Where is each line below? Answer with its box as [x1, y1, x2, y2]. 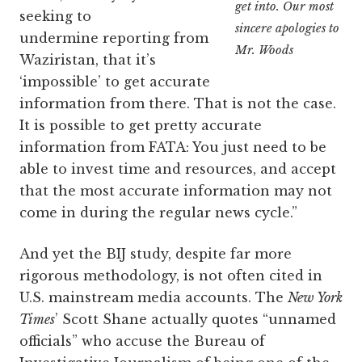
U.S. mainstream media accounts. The [19, 289, 288, 306]
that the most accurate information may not [19, 183, 332, 200]
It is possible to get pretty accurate [19, 117, 262, 134]
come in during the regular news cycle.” [19, 204, 297, 221]
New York [288, 289, 343, 306]
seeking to [19, 8, 91, 25]
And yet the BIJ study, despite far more [19, 246, 292, 263]
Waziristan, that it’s [19, 52, 156, 69]
